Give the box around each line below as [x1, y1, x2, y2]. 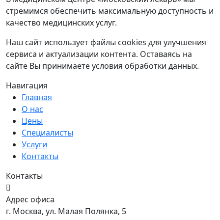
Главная [22, 92, 52, 103]
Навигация [6, 80, 48, 91]
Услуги [22, 139, 47, 150]
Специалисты [22, 127, 73, 138]
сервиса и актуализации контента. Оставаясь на [6, 49, 192, 60]
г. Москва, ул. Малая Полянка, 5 [6, 206, 126, 217]
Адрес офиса [6, 194, 55, 205]
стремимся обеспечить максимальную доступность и [6, 5, 214, 17]
